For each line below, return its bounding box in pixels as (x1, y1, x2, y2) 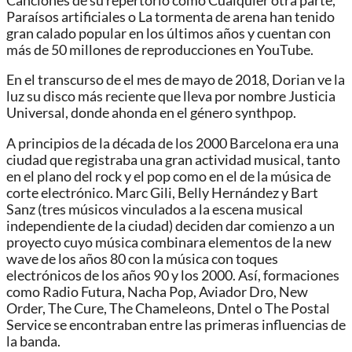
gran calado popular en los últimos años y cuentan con (6, 24, 331, 42)
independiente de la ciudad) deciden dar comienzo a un (6, 218, 335, 234)
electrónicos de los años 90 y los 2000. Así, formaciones (6, 267, 339, 284)
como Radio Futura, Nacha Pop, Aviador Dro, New (6, 284, 308, 300)
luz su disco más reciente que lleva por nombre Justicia (6, 88, 335, 105)
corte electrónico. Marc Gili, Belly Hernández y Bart (6, 185, 318, 201)
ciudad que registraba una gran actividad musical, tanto (6, 152, 340, 168)
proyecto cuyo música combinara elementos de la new (6, 234, 332, 251)
